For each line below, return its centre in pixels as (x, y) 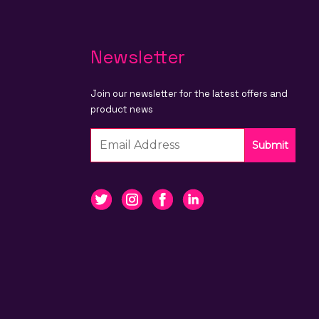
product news (122, 109)
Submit (270, 145)
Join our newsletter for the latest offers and (189, 93)
